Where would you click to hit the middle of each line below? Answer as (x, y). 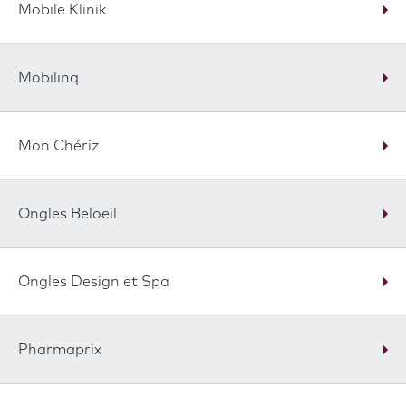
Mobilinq (48, 78)
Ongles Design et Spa (94, 282)
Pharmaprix (60, 350)
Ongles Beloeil (68, 214)
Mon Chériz (59, 146)
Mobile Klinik (62, 10)
